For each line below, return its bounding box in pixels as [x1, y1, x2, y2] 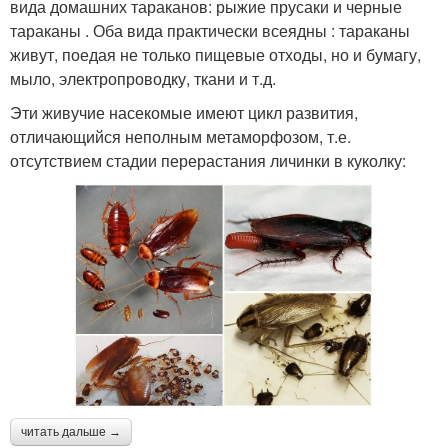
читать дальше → [21, 425, 121, 440]
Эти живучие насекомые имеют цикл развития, [10, 101, 358, 125]
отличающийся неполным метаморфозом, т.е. [10, 125, 351, 149]
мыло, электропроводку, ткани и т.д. [10, 67, 276, 91]
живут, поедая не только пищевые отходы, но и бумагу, [10, 43, 421, 67]
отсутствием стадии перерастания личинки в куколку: [10, 149, 406, 173]
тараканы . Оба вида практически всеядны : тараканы [10, 19, 410, 43]
